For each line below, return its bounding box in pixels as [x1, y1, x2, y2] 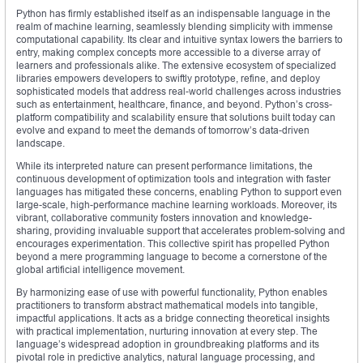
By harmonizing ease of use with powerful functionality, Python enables [16, 285, 327, 298]
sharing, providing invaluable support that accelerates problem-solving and [16, 224, 345, 237]
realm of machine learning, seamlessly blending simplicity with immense [16, 19, 333, 32]
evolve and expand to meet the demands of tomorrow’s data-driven [16, 123, 310, 136]
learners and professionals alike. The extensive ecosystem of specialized [16, 58, 336, 71]
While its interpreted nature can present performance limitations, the [16, 159, 313, 172]
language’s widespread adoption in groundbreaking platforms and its [16, 337, 319, 350]
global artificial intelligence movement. [16, 263, 185, 275]
